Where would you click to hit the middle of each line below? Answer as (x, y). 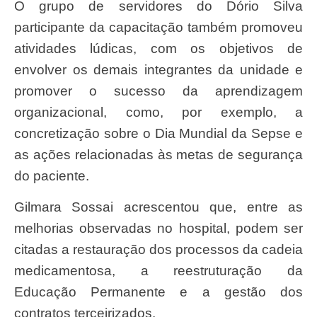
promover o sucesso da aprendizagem (158, 91)
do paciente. (52, 176)
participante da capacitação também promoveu (158, 28)
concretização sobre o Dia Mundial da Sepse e (158, 134)
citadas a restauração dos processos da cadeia (158, 250)
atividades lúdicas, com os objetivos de (158, 49)
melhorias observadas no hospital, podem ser (158, 229)
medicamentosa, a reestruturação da (158, 271)
